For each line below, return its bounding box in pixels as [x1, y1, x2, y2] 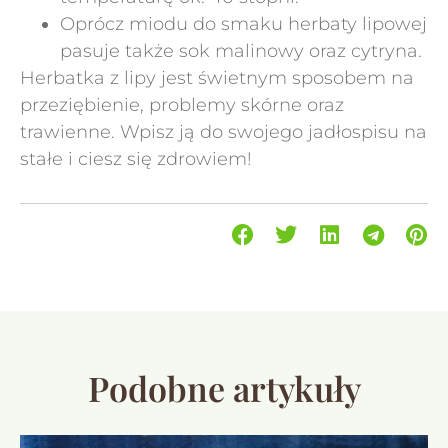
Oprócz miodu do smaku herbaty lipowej [60, 13, 427, 35]
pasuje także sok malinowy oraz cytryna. [60, 40, 422, 62]
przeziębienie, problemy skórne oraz [20, 94, 344, 116]
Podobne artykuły [87, 365, 361, 412]
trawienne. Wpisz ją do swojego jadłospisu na [20, 121, 427, 143]
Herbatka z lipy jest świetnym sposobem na [20, 67, 414, 89]
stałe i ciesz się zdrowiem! [20, 148, 252, 170]
